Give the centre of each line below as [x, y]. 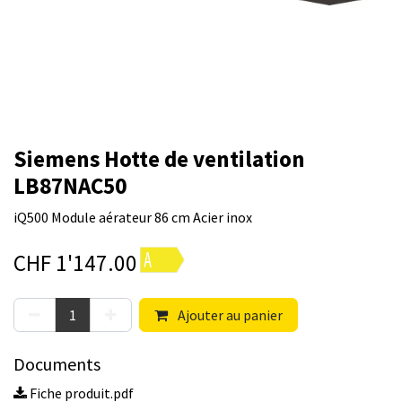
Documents [57, 364]
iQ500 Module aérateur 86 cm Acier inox [133, 218]
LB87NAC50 [70, 186]
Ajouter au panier [229, 315]
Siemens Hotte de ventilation [159, 159]
